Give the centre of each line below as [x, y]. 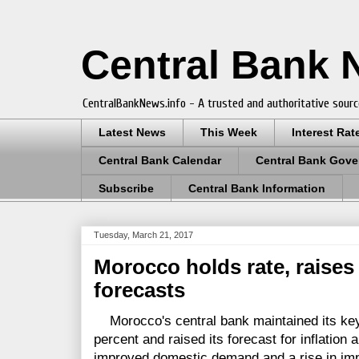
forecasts [139, 290]
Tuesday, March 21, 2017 [143, 235]
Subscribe [126, 188]
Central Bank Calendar [160, 161]
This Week [229, 133]
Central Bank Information [257, 188]
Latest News [132, 133]
